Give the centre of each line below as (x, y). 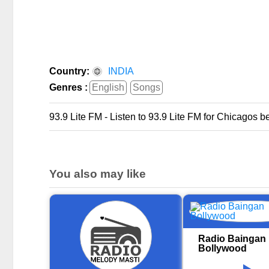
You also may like (98, 174)
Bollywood (223, 249)
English (108, 88)
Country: (69, 71)
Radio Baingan (232, 239)
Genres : (68, 88)
